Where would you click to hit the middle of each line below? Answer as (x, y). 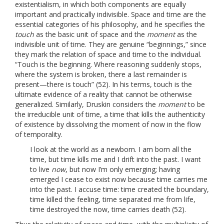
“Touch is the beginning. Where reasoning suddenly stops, (108, 64)
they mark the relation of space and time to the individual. (108, 54)
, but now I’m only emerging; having (123, 169)
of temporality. (39, 134)
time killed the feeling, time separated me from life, (113, 199)
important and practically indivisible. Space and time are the (110, 14)
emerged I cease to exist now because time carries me (119, 179)
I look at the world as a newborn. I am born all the (111, 149)
